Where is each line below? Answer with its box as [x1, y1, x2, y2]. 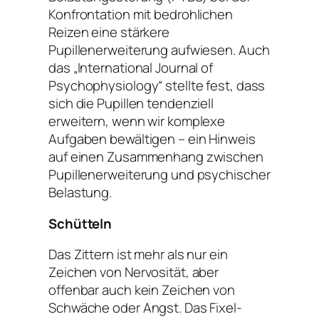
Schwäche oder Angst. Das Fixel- [48, 298, 242, 318]
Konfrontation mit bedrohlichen [48, 5, 233, 24]
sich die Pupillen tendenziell [48, 94, 214, 113]
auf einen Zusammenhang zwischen [48, 147, 263, 167]
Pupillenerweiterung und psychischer [48, 165, 271, 184]
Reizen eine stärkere [48, 23, 169, 42]
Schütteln [48, 214, 113, 233]
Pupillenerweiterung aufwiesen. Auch [48, 41, 270, 60]
